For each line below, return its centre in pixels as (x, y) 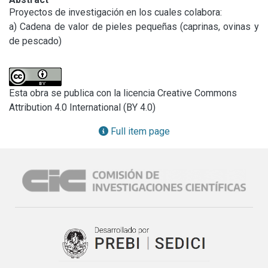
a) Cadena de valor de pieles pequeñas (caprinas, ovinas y (134, 26)
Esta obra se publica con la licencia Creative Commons (123, 93)
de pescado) (35, 41)
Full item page (139, 131)
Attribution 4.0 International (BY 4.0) (82, 107)
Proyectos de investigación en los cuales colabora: (115, 12)
